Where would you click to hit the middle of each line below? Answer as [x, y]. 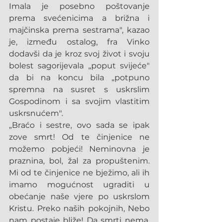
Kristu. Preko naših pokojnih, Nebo [79, 208]
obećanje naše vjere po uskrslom [79, 196]
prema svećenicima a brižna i [79, 18]
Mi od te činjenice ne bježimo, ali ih [79, 173]
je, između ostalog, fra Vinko [79, 42]
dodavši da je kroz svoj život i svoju [79, 54]
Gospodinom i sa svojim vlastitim [79, 101]
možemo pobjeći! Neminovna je [79, 149]
